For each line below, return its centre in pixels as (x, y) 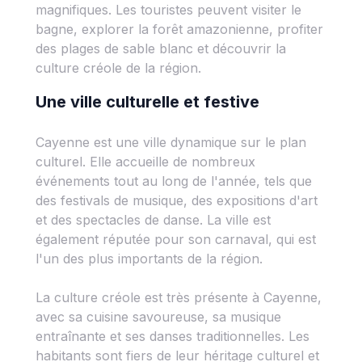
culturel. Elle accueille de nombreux (145, 162)
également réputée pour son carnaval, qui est (176, 239)
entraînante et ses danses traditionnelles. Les (173, 336)
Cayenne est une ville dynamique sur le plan (171, 142)
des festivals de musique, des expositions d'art (177, 200)
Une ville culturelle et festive (147, 102)
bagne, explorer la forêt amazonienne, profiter (179, 29)
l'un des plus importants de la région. (149, 259)
